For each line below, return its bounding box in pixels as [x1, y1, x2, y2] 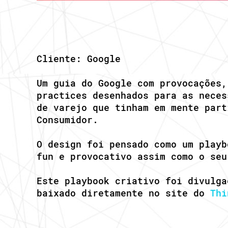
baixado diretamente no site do [37, 187, 210, 199]
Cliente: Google [37, 52, 121, 65]
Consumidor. [37, 113, 98, 126]
